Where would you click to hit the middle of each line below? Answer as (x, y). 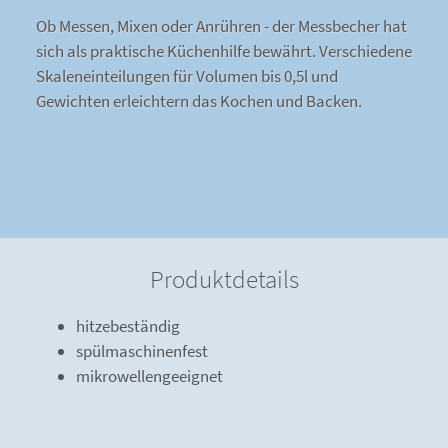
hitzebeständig (128, 326)
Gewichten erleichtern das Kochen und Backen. (199, 101)
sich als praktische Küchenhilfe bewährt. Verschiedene (224, 51)
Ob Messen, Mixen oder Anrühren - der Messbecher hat (221, 26)
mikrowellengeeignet (149, 376)
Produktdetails (224, 279)
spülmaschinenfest (142, 351)
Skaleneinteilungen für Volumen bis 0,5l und (187, 76)
